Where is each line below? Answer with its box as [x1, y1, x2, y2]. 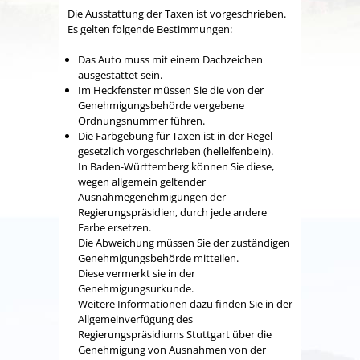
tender [174, 174, 206, 190]
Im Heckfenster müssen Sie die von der [78, 83, 264, 98]
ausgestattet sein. [78, 67, 162, 83]
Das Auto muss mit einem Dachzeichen [78, 52, 263, 67]
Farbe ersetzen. [78, 220, 151, 235]
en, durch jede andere [163, 205, 267, 220]
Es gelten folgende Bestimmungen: [67, 21, 232, 36]
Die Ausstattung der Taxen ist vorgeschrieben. [67, 6, 286, 21]
